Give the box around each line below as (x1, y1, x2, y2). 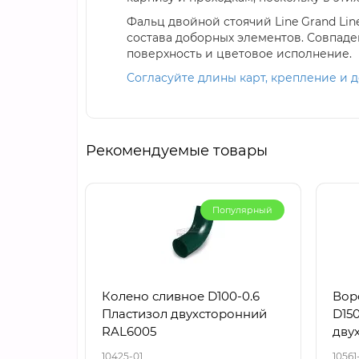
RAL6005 (102, 324, 156, 340)
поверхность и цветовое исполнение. (127, 46, 352, 62)
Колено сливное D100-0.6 (102, 288, 260, 305)
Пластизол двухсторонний (102, 306, 267, 322)
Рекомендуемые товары (86, 142, 268, 160)
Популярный (212, 204, 272, 216)
